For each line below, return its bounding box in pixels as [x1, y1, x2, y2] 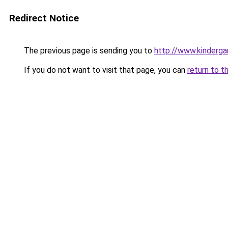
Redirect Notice [9, 12, 79, 24]
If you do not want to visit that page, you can [22, 65, 187, 75]
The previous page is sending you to [22, 46, 154, 55]
